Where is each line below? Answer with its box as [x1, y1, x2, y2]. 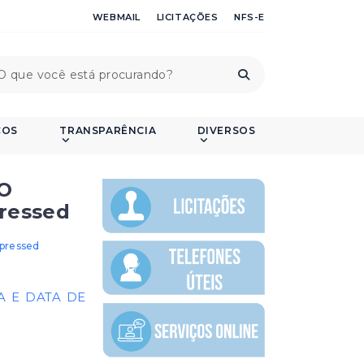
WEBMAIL [92, 11, 141, 23]
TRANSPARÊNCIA [59, 124, 157, 136]
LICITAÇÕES [156, 11, 219, 23]
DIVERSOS [197, 124, 256, 136]
